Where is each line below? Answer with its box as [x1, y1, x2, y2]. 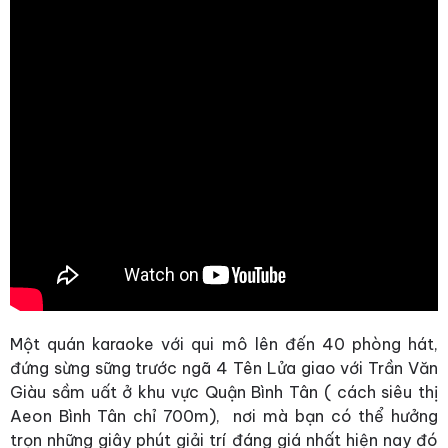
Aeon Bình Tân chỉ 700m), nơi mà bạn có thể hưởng [10, 405, 438, 426]
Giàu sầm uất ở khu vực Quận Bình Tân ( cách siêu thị [10, 381, 438, 402]
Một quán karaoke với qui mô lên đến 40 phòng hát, [10, 333, 438, 354]
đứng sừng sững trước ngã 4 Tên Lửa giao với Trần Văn [10, 357, 438, 378]
